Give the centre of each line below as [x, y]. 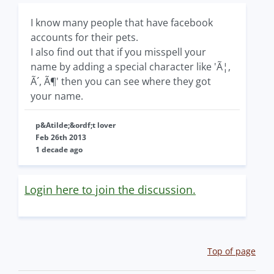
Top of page [231, 251]
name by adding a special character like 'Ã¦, [131, 66]
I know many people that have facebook [122, 22]
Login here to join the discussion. [110, 189]
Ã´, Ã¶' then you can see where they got [121, 81]
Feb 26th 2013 [61, 137]
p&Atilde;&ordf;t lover [76, 125]
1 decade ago [59, 149]
